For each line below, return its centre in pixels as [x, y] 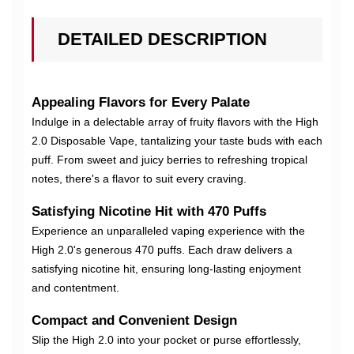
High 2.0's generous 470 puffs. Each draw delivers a [162, 250]
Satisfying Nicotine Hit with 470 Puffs [149, 212]
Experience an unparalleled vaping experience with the [168, 231]
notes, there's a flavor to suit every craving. [139, 179]
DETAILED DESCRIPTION [162, 40]
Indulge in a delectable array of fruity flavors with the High [175, 122]
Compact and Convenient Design [134, 321]
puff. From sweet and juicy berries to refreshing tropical [169, 160]
